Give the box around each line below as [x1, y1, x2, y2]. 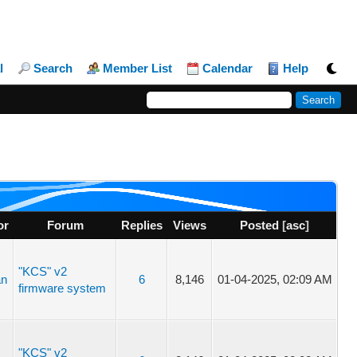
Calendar [202, 61, 253, 75]
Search [33, 61, 73, 75]
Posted [239, 218, 279, 232]
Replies [121, 218, 163, 232]
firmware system [18, 281, 107, 295]
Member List [102, 61, 172, 75]
